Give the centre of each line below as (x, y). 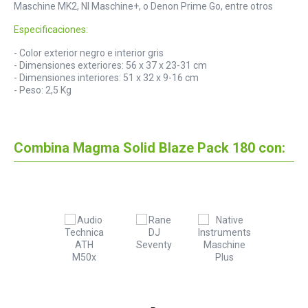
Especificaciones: (51, 30)
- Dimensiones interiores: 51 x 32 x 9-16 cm (106, 78)
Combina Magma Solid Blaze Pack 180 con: (150, 148)
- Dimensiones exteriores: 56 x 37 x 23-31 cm (110, 66)
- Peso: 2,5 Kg (43, 90)
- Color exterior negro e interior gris (89, 53)
